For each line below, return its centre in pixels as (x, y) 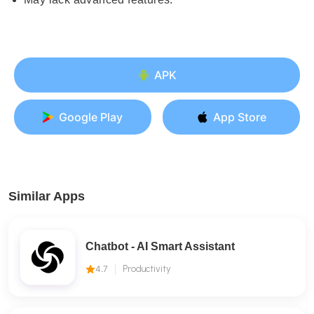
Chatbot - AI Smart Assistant (160, 246)
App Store (239, 117)
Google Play (90, 117)
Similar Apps (47, 196)
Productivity (147, 269)
